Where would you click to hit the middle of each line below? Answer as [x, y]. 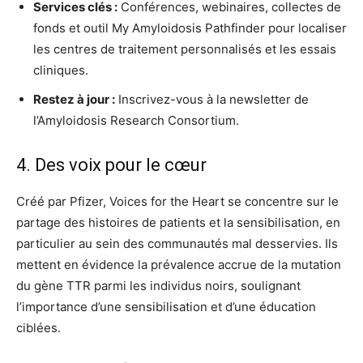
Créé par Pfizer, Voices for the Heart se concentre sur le [177, 201]
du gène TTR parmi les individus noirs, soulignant [158, 285]
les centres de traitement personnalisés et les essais [185, 49]
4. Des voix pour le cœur [111, 164]
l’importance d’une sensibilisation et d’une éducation [166, 306]
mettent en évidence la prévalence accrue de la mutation [179, 264]
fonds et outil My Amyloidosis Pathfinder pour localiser [190, 28]
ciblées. [38, 327]
